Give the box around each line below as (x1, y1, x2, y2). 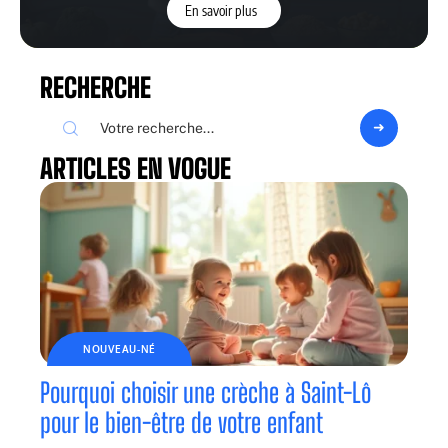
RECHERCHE (40, 71, 151, 104)
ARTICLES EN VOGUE (40, 152, 231, 185)
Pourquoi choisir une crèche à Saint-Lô (40, 376, 371, 409)
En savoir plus (184, 2, 257, 19)
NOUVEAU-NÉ (83, 343, 156, 355)
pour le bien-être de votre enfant (40, 406, 323, 439)
